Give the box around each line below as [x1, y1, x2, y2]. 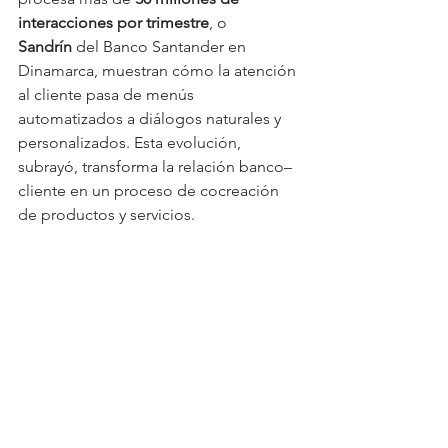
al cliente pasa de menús [18, 85, 198, 105]
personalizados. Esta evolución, [18, 133, 245, 153]
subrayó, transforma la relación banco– [18, 157, 292, 177]
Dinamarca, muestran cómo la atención [18, 61, 300, 81]
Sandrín [18, 37, 72, 57]
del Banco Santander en [72, 37, 250, 57]
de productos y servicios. [18, 205, 195, 225]
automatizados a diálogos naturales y [18, 109, 285, 129]
